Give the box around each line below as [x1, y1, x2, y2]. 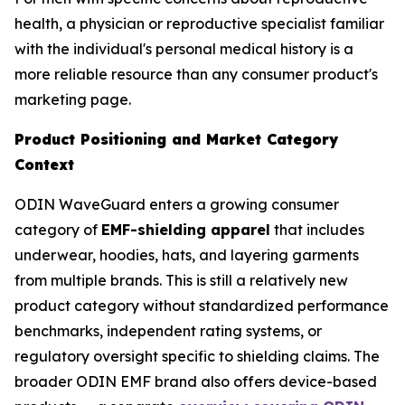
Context [14, 155, 74, 174]
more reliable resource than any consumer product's [14, 65, 378, 84]
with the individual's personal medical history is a [14, 40, 353, 59]
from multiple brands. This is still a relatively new [14, 271, 348, 290]
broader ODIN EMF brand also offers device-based [14, 372, 377, 391]
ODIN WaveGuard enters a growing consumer [14, 195, 339, 214]
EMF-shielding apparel [101, 221, 270, 240]
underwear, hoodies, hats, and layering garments [14, 246, 359, 265]
